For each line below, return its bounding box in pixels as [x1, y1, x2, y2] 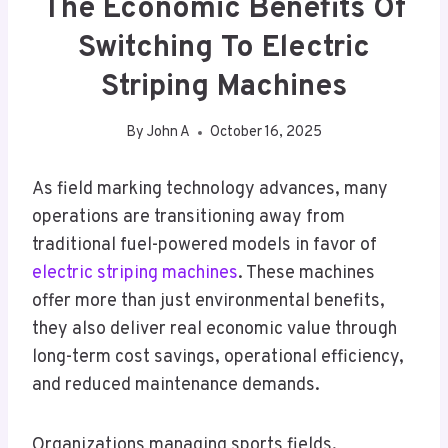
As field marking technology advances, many [32, 178, 388, 202]
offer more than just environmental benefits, [32, 290, 385, 314]
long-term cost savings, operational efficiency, [32, 346, 404, 370]
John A [147, 123, 191, 143]
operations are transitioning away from [32, 206, 345, 230]
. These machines [238, 262, 375, 286]
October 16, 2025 [210, 123, 323, 143]
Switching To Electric [78, 29, 370, 67]
